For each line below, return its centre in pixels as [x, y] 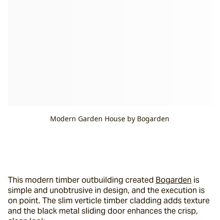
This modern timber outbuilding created [82, 180]
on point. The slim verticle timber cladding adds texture [109, 201]
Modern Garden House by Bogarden [110, 119]
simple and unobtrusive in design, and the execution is [106, 190]
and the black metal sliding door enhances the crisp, [103, 211]
